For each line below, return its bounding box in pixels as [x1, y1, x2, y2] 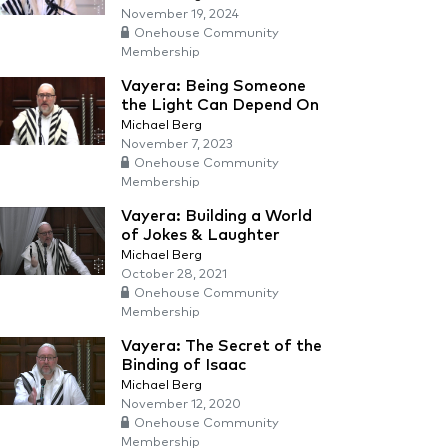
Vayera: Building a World [121, 208, 312, 224]
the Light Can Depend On [121, 97, 319, 113]
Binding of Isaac [121, 357, 246, 373]
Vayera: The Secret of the [121, 338, 322, 354]
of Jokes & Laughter [121, 227, 280, 243]
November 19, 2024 [121, 8, 239, 21]
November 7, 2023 [121, 138, 233, 151]
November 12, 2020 [121, 398, 241, 411]
